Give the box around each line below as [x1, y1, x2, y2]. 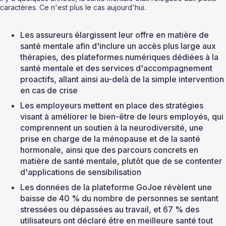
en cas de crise [20, 85, 78, 96]
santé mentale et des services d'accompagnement [20, 63, 214, 74]
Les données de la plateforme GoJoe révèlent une [20, 182, 214, 193]
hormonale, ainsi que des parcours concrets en [20, 145, 200, 155]
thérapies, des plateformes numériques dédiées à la [20, 52, 220, 63]
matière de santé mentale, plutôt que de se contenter [20, 156, 224, 166]
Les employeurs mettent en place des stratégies [20, 100, 205, 111]
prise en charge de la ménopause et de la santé [20, 134, 202, 144]
